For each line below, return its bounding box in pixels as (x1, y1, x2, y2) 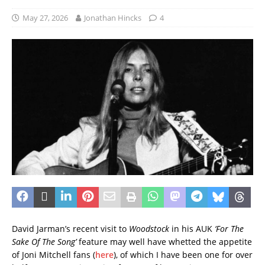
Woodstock (129, 222, 172, 234)
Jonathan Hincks (84, 12, 141, 24)
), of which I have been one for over (114, 248, 253, 260)
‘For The (215, 222, 244, 234)
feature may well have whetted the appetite (76, 235, 252, 247)
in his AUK (172, 222, 215, 234)
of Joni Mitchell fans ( (12, 248, 95, 260)
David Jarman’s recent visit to (12, 222, 129, 234)
